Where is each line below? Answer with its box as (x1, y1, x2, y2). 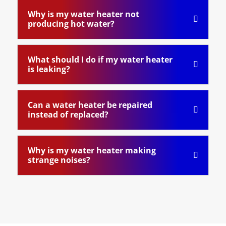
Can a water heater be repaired (27, 99, 152, 110)
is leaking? (27, 64, 70, 75)
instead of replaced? (27, 109, 108, 120)
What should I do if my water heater (27, 54, 173, 65)
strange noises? (27, 154, 90, 165)
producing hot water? (27, 18, 115, 29)
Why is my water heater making (27, 145, 156, 156)
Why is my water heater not (27, 9, 139, 20)
